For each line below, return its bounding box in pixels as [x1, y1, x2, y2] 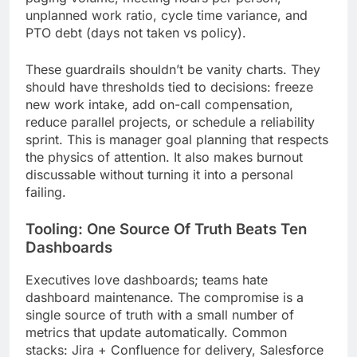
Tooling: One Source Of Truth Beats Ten [25, 219, 307, 238]
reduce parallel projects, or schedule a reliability [25, 113, 315, 130]
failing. [25, 183, 66, 200]
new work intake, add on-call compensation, [25, 96, 293, 112]
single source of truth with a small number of [25, 307, 294, 324]
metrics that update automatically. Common [25, 324, 287, 341]
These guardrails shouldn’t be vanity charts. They [25, 61, 320, 77]
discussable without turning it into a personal [25, 166, 293, 182]
